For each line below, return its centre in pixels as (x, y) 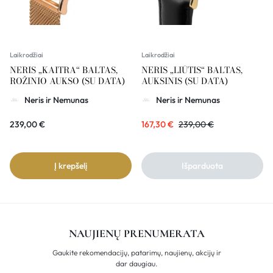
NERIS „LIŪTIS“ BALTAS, (192, 70)
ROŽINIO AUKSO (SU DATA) (67, 81)
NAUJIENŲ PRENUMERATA (136, 234)
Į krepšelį (71, 166)
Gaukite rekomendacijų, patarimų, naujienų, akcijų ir (136, 253)
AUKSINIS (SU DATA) (185, 81)
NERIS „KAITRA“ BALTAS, (64, 70)
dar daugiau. (136, 264)
